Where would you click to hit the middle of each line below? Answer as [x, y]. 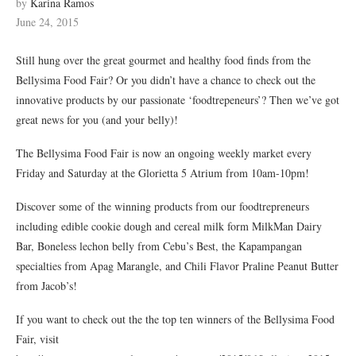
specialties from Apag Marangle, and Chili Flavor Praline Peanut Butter [177, 266]
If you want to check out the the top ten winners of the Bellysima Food [175, 319]
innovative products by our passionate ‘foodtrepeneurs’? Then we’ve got [178, 100]
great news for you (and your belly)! [97, 120]
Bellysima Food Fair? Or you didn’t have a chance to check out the [166, 80]
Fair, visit [37, 339]
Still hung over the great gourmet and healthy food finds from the [163, 60]
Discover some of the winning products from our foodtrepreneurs [163, 206]
